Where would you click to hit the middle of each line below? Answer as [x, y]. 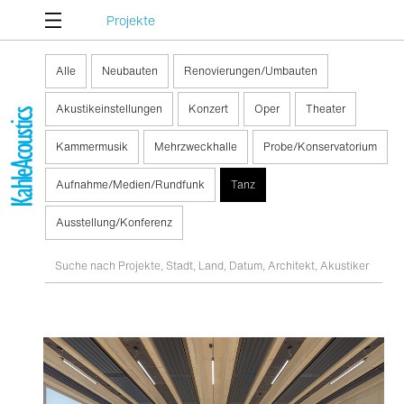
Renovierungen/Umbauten [251, 71]
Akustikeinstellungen [109, 109]
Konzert [208, 109]
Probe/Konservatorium [320, 147]
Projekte [131, 20]
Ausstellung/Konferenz [114, 222]
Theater [326, 109]
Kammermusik [92, 147]
